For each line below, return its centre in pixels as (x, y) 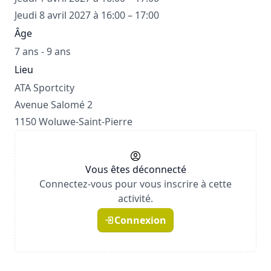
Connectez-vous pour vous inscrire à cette (135, 184)
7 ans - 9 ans (43, 52)
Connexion (140, 220)
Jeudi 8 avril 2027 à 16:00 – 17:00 (87, 15)
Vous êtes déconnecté (135, 170)
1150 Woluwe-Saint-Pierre (73, 122)
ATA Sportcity (44, 88)
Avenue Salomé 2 (54, 105)
